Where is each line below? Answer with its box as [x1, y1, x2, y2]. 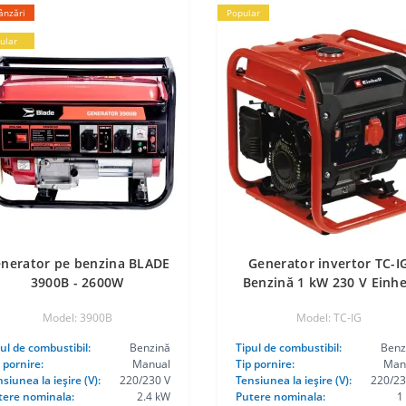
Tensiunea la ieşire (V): [235, 372, 352, 388]
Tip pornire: [235, 356, 295, 372]
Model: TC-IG [295, 310, 362, 325]
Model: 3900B [42, 310, 112, 325]
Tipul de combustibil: [235, 340, 342, 355]
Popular [226, 6, 260, 19]
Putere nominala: [235, 389, 325, 404]
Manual [131, 356, 170, 372]
